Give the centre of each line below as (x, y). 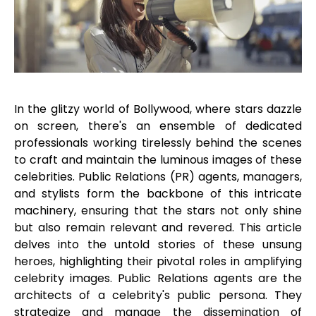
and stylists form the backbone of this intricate (158, 193)
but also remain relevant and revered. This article (158, 227)
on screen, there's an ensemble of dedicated (158, 126)
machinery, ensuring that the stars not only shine (158, 210)
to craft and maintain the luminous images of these (158, 159)
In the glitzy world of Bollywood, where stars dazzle (158, 109)
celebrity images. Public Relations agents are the (158, 278)
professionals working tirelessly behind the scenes (158, 142)
